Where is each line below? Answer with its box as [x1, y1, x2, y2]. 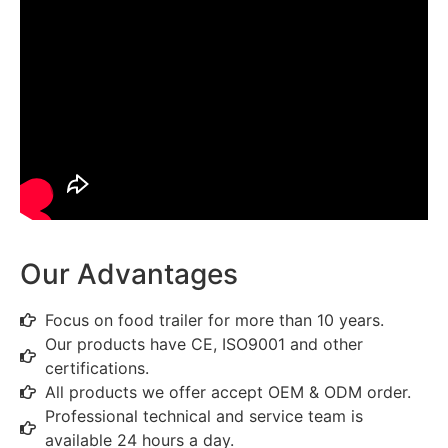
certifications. [45, 358, 149, 379]
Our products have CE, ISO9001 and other [45, 334, 363, 355]
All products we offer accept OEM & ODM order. [45, 382, 411, 403]
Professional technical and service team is [45, 406, 363, 427]
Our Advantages [20, 257, 238, 292]
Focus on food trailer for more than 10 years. [45, 310, 384, 331]
